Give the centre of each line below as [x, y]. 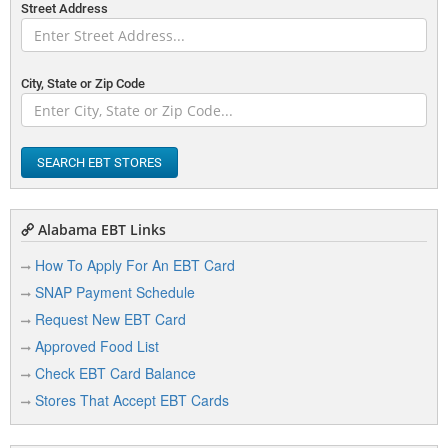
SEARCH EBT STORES [99, 162]
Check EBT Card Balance [115, 373]
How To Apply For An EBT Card [135, 265]
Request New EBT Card [110, 319]
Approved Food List [97, 346]
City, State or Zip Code [83, 83]
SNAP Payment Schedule [115, 292]
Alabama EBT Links [100, 229]
